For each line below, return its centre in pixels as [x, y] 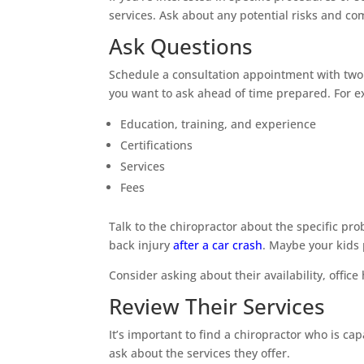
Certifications [157, 145]
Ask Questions [181, 46]
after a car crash [218, 245]
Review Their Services [217, 306]
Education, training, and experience [219, 123]
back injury [141, 245]
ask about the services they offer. [200, 353]
